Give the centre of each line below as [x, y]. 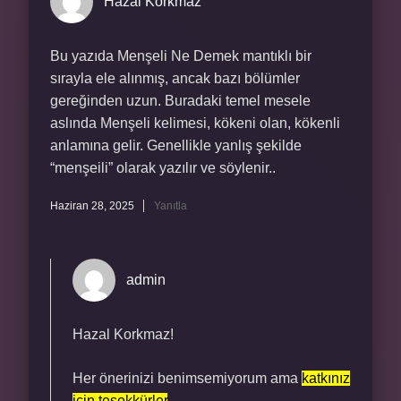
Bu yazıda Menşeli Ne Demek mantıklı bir [181, 56]
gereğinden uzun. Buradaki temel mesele [180, 101]
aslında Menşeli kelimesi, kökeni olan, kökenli [195, 123]
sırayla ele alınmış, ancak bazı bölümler [175, 78]
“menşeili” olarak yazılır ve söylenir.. [163, 168]
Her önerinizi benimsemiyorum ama [187, 378]
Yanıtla [171, 206]
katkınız [326, 378]
